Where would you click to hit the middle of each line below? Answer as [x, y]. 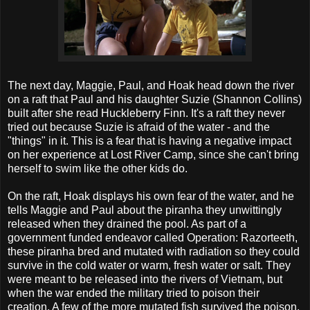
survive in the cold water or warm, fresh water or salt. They [149, 265]
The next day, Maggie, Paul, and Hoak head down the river [151, 85]
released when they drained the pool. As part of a [127, 224]
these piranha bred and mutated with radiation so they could [154, 251]
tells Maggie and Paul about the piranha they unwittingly [145, 210]
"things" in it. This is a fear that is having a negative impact [149, 140]
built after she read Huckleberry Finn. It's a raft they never [146, 113]
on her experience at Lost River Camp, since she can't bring [153, 154]
